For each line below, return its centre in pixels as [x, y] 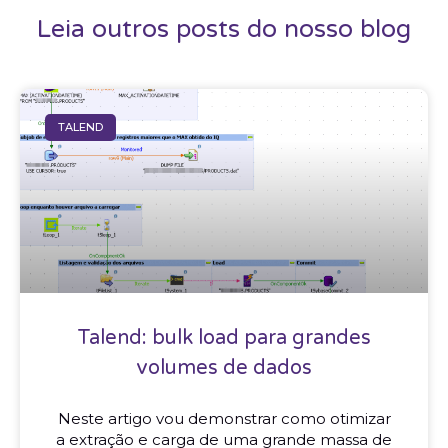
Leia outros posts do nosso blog [224, 29]
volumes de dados [224, 368]
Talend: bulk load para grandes [224, 338]
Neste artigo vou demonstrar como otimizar [224, 419]
